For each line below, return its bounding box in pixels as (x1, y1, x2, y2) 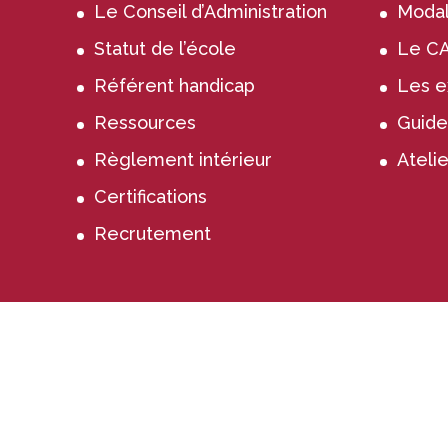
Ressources (94, 111, 197, 133)
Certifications (94, 185, 208, 207)
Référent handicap (94, 74, 256, 96)
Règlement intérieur (94, 148, 273, 170)
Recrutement (94, 222, 212, 244)
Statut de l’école (94, 37, 237, 59)
